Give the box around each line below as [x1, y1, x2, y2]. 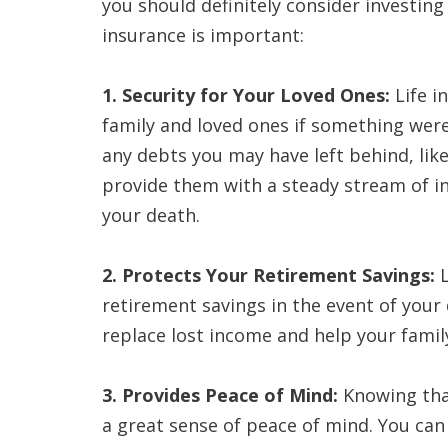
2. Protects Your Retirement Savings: [102, 263, 435, 287]
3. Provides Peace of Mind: [102, 383, 338, 407]
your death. [102, 203, 200, 227]
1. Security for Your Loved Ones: [102, 83, 390, 107]
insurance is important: [102, 23, 304, 47]
